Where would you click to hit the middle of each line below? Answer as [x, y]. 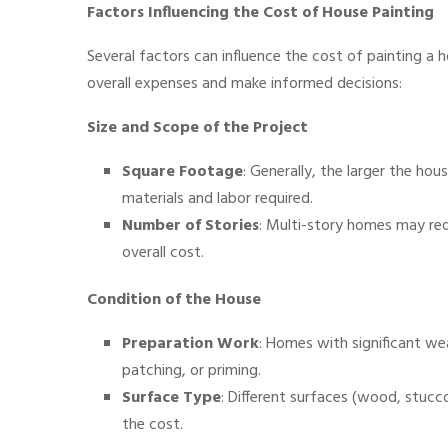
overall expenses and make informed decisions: [244, 84]
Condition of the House [174, 300]
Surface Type [171, 398]
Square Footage [182, 172]
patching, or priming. [191, 371]
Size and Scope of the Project [197, 128]
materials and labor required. [217, 199]
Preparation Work [190, 344]
